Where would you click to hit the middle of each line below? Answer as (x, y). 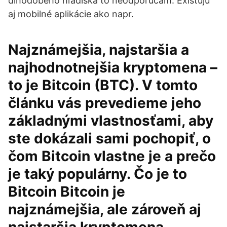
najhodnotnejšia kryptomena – (113, 67)
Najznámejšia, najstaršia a (99, 50)
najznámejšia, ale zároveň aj (105, 209)
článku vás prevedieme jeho (105, 103)
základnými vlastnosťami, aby (111, 121)
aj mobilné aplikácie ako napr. (71, 14)
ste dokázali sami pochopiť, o (109, 138)
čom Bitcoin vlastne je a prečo (112, 156)
